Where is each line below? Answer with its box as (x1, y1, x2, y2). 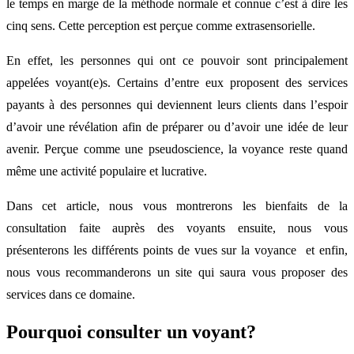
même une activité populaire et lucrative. (6, 164, 207, 178)
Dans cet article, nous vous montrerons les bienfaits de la (6, 198, 348, 213)
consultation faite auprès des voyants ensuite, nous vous (6, 220, 348, 235)
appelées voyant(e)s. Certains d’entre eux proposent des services (6, 75, 348, 89)
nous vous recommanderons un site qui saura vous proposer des (6, 265, 348, 279)
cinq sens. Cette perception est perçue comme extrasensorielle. (6, 18, 315, 32)
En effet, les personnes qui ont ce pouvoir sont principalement (6, 53, 348, 67)
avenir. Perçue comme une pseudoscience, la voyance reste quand (6, 141, 348, 156)
